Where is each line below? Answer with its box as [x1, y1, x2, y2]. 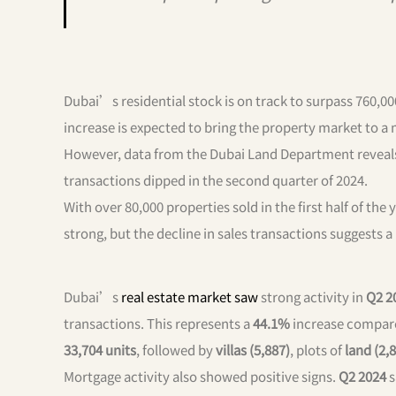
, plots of [290, 339, 345, 359]
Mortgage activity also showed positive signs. [64, 366, 339, 385]
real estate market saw [121, 286, 258, 306]
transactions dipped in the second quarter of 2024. [64, 170, 368, 189]
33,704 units [64, 339, 136, 359]
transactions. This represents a [64, 313, 253, 332]
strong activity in [258, 286, 366, 306]
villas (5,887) [216, 339, 290, 359]
